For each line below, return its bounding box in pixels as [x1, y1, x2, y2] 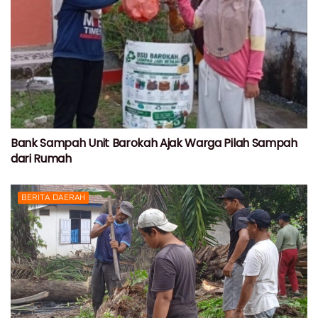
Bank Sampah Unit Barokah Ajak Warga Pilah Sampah [11, 134, 297, 151]
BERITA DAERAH [21, 192, 86, 202]
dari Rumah [11, 150, 72, 167]
